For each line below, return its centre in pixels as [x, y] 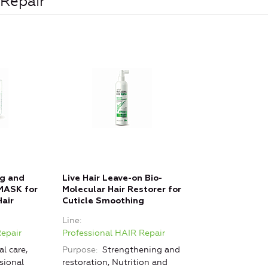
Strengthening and [140, 250]
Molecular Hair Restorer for [122, 190]
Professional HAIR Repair [114, 233]
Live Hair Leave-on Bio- [112, 179]
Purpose [79, 250]
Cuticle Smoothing [103, 201]
